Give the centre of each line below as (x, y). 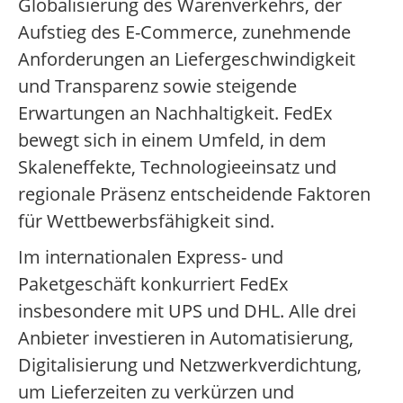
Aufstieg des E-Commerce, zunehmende (184, 32)
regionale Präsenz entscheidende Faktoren (194, 194)
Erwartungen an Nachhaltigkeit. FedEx (175, 113)
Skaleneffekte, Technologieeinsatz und (177, 167)
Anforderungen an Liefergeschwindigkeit (187, 59)
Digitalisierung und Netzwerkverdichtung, (190, 365)
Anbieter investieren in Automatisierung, (186, 338)
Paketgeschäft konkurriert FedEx (153, 284)
